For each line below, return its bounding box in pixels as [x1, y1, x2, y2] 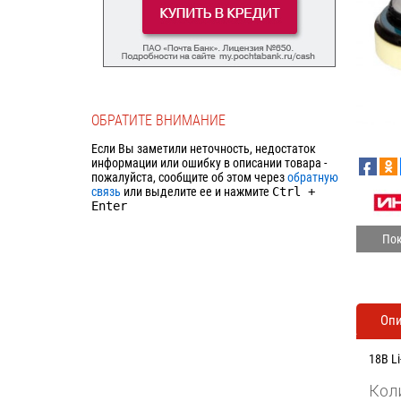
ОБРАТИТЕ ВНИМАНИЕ [91, 111, 226, 129]
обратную [287, 169, 338, 184]
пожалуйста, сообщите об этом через [91, 169, 287, 184]
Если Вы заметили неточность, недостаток [91, 141, 316, 156]
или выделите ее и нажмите [121, 183, 272, 199]
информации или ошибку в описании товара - [91, 155, 327, 170]
